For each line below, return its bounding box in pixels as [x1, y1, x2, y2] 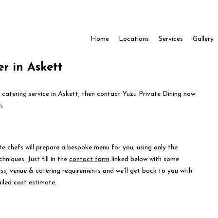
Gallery [192, 36, 214, 43]
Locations [118, 36, 149, 43]
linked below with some [109, 156, 179, 163]
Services [158, 36, 183, 43]
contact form [69, 156, 109, 163]
